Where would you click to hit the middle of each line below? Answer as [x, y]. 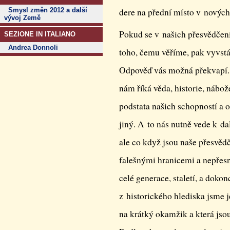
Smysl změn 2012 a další [48, 10]
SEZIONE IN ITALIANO [40, 34]
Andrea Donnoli [33, 47]
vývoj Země [22, 18]
